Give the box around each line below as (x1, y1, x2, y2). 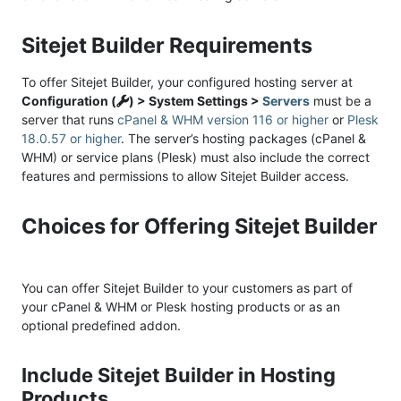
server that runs (21, 111, 117, 127)
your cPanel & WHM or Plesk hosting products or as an (21, 298, 340, 314)
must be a (310, 92, 371, 108)
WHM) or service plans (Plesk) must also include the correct (21, 149, 370, 165)
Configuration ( (21, 92, 116, 108)
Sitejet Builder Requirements (21, 31, 317, 58)
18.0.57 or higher (21, 130, 121, 146)
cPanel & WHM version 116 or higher (117, 111, 328, 127)
